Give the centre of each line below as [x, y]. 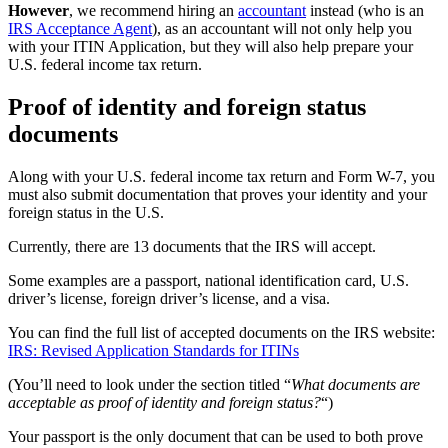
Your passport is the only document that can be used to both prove [215, 436]
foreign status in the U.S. [86, 212]
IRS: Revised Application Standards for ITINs [153, 350]
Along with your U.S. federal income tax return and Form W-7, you [221, 176]
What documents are [355, 384]
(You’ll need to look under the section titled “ [149, 384]
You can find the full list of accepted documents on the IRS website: [221, 332]
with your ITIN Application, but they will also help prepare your [210, 46]
